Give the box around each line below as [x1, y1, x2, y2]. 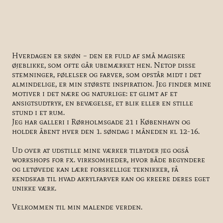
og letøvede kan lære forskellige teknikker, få [12, 164, 178, 174]
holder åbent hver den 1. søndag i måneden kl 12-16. [12, 126, 200, 136]
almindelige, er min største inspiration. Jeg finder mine [12, 79, 211, 89]
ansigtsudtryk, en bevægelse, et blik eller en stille [12, 98, 193, 108]
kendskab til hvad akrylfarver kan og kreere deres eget [12, 173, 210, 183]
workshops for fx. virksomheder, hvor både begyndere [12, 154, 205, 164]
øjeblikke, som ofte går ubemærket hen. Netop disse [12, 60, 196, 70]
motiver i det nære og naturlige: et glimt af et [12, 88, 177, 98]
